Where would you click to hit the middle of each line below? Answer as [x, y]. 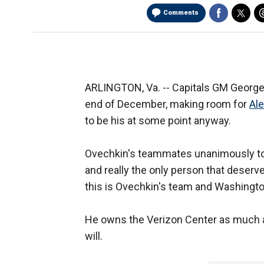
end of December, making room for [167, 104]
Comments [181, 13]
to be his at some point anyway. [158, 121]
